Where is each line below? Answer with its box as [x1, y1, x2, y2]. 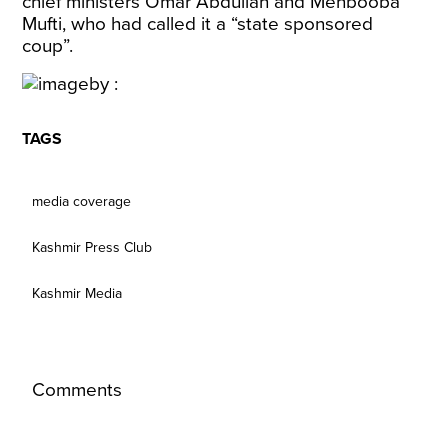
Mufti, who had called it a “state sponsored [22, 13, 374, 35]
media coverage [32, 193, 132, 210]
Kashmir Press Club [32, 239, 153, 256]
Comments [32, 379, 123, 401]
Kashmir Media [32, 285, 123, 302]
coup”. [22, 35, 74, 57]
